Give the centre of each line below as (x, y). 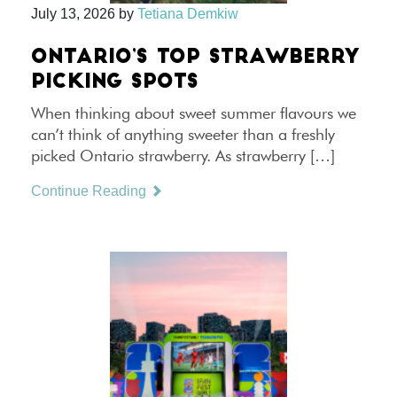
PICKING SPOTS (115, 83)
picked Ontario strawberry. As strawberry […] (183, 156)
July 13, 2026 (73, 14)
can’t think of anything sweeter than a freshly (183, 134)
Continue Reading (90, 191)
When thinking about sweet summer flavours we (194, 113)
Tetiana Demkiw (188, 14)
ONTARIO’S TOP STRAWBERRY (195, 58)
